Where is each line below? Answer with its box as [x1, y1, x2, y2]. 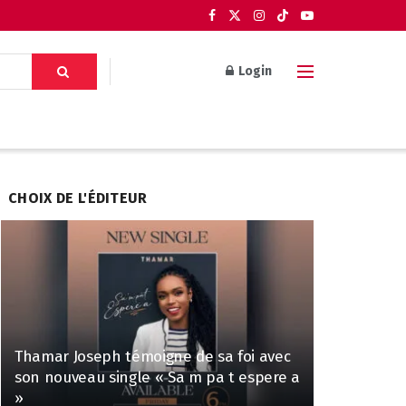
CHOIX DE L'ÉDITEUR [8, 189, 148, 207]
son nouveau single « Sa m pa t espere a [14, 367, 300, 387]
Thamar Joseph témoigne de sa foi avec [14, 346, 291, 366]
